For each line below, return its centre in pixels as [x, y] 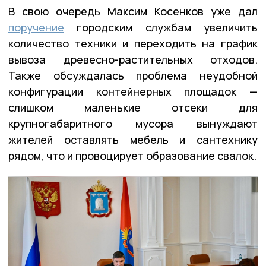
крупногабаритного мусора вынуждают [133, 124]
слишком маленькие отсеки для [133, 108]
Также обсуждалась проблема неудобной [133, 76]
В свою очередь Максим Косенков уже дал [133, 12]
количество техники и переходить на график [133, 44]
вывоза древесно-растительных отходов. [133, 60]
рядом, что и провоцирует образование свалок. [132, 156]
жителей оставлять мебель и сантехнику [133, 140]
